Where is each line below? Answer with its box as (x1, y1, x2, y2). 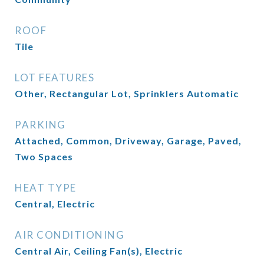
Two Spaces (15, 151, 73, 162)
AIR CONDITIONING (15, 229, 124, 241)
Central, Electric (15, 198, 95, 209)
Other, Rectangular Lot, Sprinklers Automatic (15, 88, 239, 99)
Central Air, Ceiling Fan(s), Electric (15, 245, 183, 256)
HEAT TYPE (15, 181, 77, 194)
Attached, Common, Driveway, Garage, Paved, (15, 135, 242, 146)
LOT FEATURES (15, 71, 94, 84)
